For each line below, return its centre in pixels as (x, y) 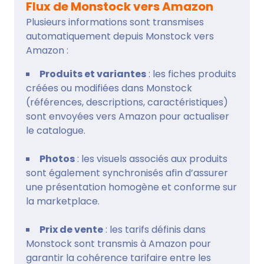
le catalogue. (56, 130)
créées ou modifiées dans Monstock (109, 88)
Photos (57, 159)
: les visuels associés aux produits (151, 159)
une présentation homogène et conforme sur (131, 187)
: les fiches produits (191, 74)
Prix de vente (71, 229)
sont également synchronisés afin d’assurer (127, 173)
